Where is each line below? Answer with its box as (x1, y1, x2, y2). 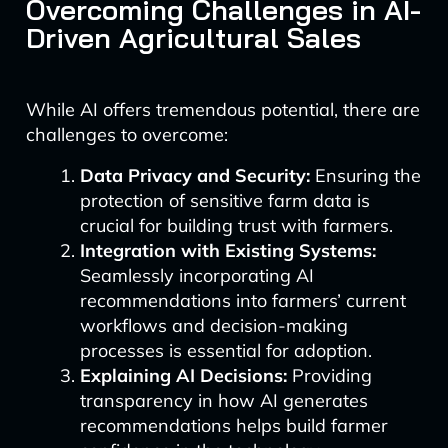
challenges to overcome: (25, 123, 228, 146)
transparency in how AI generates (79, 389, 368, 412)
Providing (286, 364, 372, 387)
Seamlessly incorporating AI (79, 264, 314, 287)
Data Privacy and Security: (79, 164, 310, 187)
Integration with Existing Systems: (79, 239, 376, 262)
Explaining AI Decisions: (79, 364, 287, 387)
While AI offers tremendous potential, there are (25, 98, 420, 121)
